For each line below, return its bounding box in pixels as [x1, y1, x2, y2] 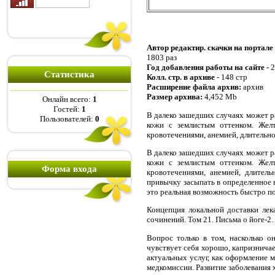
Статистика [44, 69, 95, 79]
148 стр [221, 72, 247, 82]
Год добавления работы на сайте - [147, 63, 271, 72]
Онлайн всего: [42, 95, 93, 104]
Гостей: [53, 104, 82, 114]
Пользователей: [39, 114, 95, 124]
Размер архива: [147, 92, 204, 102]
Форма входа [42, 164, 97, 174]
